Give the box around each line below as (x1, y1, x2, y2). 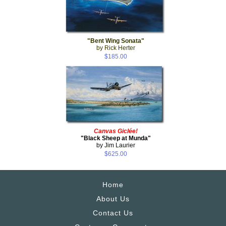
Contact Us (93, 208, 133, 217)
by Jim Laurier (96, 141, 135, 149)
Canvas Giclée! (93, 127, 138, 135)
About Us (96, 194, 130, 203)
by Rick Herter (96, 44, 135, 51)
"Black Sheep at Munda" (80, 134, 151, 142)
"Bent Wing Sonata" (87, 37, 144, 44)
